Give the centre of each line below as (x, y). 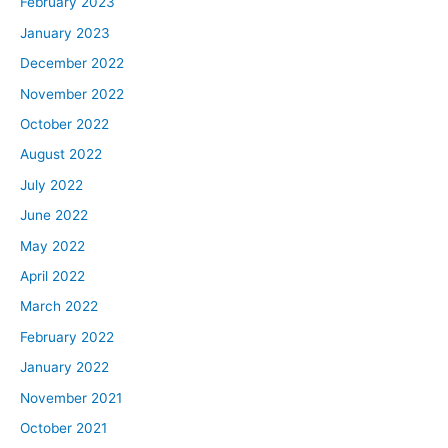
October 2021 (63, 428)
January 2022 (64, 367)
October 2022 (64, 124)
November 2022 (72, 93)
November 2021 (71, 397)
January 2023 (65, 32)
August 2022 (61, 154)
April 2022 (52, 276)
